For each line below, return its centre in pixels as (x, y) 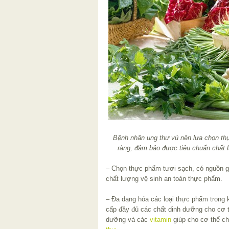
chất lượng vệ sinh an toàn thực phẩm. (164, 178)
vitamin (161, 219)
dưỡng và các (128, 219)
